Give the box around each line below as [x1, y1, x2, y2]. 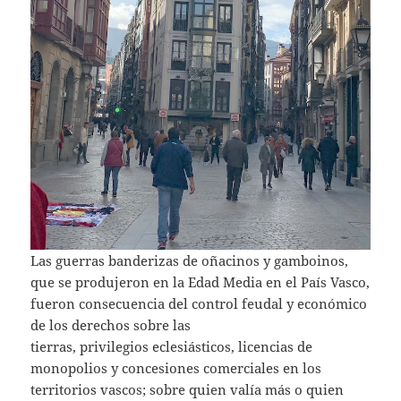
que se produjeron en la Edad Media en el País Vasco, [30, 272, 371, 291]
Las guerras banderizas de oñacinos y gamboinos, [30, 251, 349, 269]
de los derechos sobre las [30, 315, 192, 334]
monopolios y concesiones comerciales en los [30, 358, 322, 377]
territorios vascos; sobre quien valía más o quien [30, 380, 345, 398]
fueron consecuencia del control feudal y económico [30, 294, 368, 312]
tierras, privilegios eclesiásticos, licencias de [30, 337, 313, 355]
